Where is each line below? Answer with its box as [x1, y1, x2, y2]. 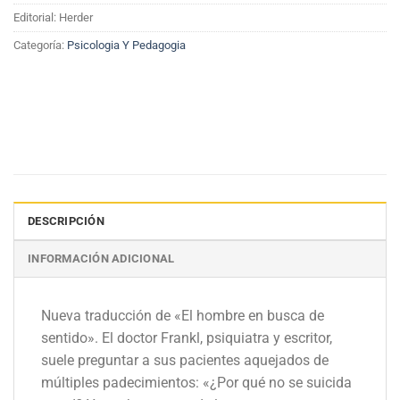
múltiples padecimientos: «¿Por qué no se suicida [41, 374, 352, 392]
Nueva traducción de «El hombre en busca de [41, 307, 324, 325]
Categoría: [13, 38, 67, 53]
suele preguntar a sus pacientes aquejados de [41, 352, 329, 370]
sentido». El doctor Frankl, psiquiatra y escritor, [41, 329, 332, 347]
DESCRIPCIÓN [28, 214, 104, 229]
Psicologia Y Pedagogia [67, 38, 186, 53]
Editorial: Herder [13, 11, 93, 25]
